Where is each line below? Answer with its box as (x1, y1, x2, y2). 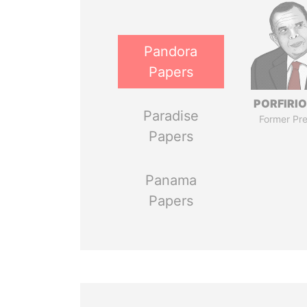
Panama (145, 172, 197, 188)
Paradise (143, 108, 199, 124)
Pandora (144, 43, 198, 60)
